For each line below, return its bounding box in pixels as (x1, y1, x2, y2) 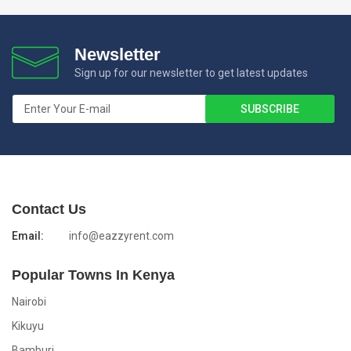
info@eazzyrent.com (69, 230, 174, 242)
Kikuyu (12, 320, 44, 332)
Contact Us (12, 201, 86, 217)
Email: (12, 230, 44, 242)
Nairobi (12, 295, 46, 308)
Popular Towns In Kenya (12, 267, 175, 283)
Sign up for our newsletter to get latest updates (74, 67, 308, 79)
